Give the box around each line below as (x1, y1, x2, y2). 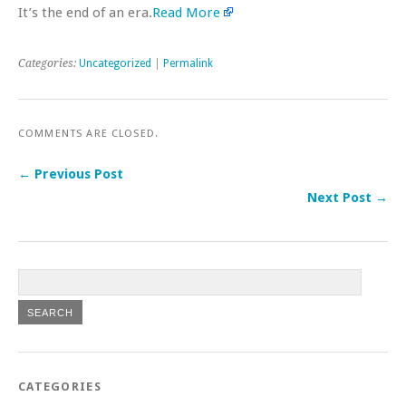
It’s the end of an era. (18, 4, 152, 21)
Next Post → (307, 189, 388, 205)
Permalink (163, 56, 213, 70)
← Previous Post (18, 166, 123, 181)
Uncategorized (79, 56, 151, 70)
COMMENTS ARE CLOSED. (18, 126, 159, 140)
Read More (152, 4, 220, 21)
